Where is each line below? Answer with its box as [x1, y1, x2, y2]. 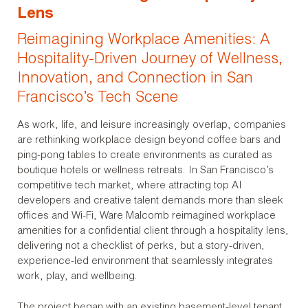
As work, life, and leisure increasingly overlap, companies [17, 120, 286, 131]
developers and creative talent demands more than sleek [17, 196, 283, 206]
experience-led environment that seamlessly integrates [17, 256, 273, 267]
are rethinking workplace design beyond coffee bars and [17, 135, 280, 146]
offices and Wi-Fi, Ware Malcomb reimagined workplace [17, 211, 276, 221]
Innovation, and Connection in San [17, 71, 253, 87]
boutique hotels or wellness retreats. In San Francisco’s [17, 166, 274, 176]
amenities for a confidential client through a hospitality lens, [17, 226, 289, 236]
